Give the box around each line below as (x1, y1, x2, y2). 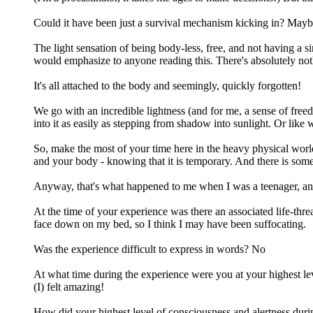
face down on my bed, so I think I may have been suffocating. (34, 217, 306, 230)
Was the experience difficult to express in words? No (34, 242, 265, 255)
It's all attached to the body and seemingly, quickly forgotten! (34, 79, 301, 92)
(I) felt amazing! (34, 280, 104, 293)
